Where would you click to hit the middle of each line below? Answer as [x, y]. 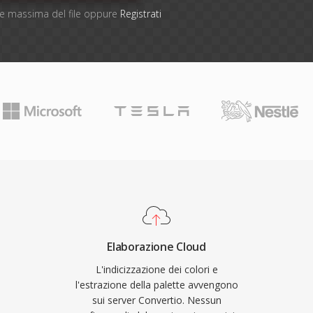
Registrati [140, 14]
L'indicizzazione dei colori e [156, 269]
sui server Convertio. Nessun [156, 300]
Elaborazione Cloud [156, 247]
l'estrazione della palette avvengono [156, 285]
